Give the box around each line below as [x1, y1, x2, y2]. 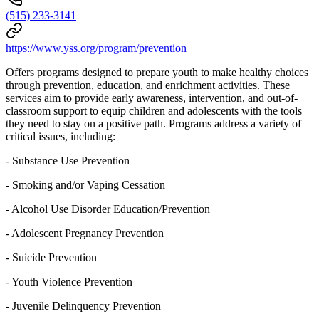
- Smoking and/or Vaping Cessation [6, 178, 165, 191]
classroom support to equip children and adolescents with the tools [6, 104, 302, 117]
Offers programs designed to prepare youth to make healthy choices [6, 66, 308, 78]
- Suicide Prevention [6, 251, 97, 263]
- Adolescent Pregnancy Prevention [6, 226, 164, 239]
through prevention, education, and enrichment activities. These [6, 78, 290, 91]
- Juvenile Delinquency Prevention [6, 299, 161, 312]
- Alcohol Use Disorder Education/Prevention [6, 202, 210, 215]
